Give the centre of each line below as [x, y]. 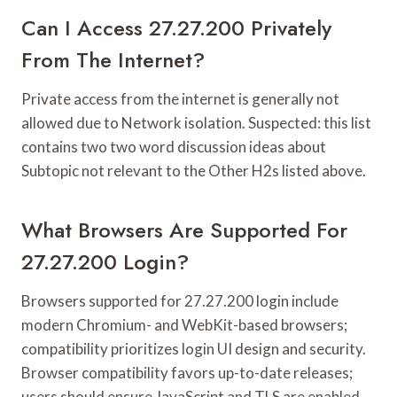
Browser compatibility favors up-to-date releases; [187, 372]
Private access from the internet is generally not [180, 98]
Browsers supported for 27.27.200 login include [180, 300]
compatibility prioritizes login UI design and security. [194, 348]
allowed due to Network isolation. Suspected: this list [196, 122]
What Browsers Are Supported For [184, 230]
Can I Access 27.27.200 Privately [176, 27]
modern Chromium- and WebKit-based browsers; [184, 324]
